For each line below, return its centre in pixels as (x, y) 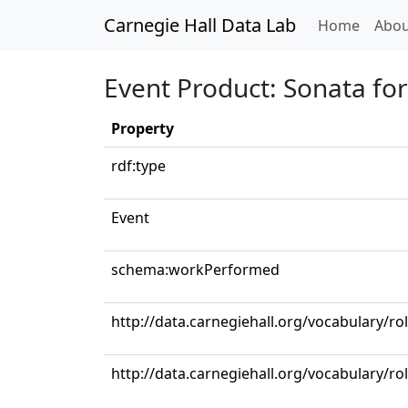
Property (143, 128)
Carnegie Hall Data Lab (200, 25)
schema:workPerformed (195, 270)
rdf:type (138, 166)
